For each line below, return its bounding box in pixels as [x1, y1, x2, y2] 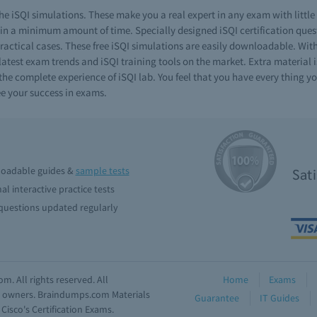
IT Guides [260, 292, 299, 304]
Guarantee [195, 292, 239, 304]
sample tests [75, 164, 129, 177]
